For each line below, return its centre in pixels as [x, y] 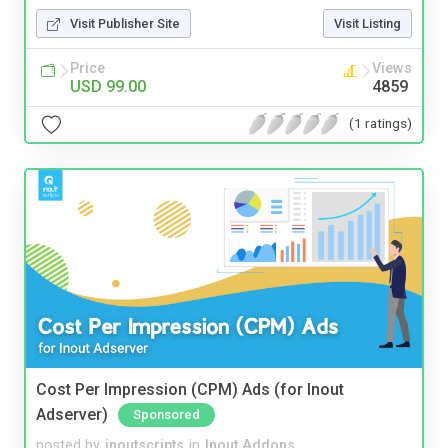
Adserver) [72, 415]
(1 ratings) [380, 123]
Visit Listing [367, 23]
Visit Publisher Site [125, 23]
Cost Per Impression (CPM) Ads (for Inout [190, 390]
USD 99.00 [108, 86]
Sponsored [166, 415]
